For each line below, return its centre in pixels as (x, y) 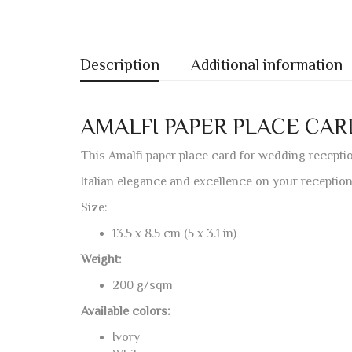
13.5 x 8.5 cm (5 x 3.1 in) (174, 234)
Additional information (267, 65)
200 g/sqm (143, 286)
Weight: (101, 260)
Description (120, 65)
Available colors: (126, 312)
